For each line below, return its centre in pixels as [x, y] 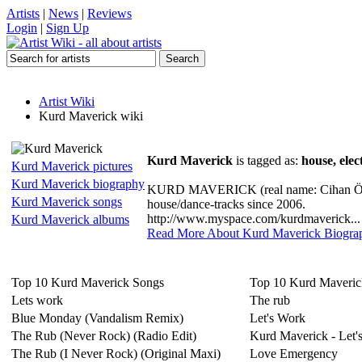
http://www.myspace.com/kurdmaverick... [254, 219]
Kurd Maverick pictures [72, 166]
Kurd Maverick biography [78, 184]
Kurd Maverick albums [70, 219]
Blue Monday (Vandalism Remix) [97, 318]
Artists [23, 13]
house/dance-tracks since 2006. [226, 204]
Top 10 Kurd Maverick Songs [88, 282]
